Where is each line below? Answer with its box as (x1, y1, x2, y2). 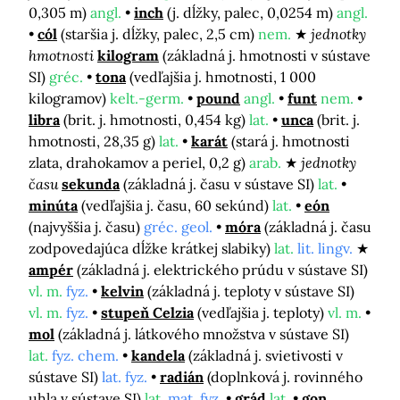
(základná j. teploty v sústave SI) (147, 281, 354, 300)
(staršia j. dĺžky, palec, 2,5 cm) (61, 24, 258, 43)
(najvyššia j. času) (29, 217, 144, 236)
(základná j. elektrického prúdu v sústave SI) (77, 260, 368, 279)
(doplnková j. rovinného (207, 367, 362, 386)
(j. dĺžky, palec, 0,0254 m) (167, 3, 337, 21)
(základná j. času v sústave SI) (123, 174, 318, 193)
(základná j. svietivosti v (188, 346, 343, 364)
